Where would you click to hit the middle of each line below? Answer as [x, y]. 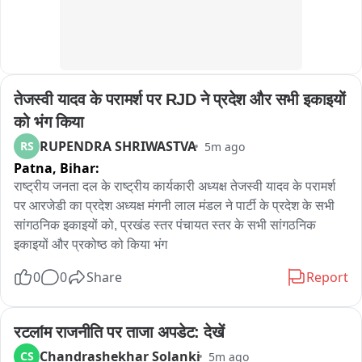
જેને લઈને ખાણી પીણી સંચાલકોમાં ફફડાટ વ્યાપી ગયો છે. [161, 23]
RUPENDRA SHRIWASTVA [118, 146]
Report [327, 277]
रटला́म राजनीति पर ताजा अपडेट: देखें [119, 332]
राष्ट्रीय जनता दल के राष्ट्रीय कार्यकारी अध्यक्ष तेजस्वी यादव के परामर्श [175, 186]
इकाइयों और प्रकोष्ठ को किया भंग [90, 244]
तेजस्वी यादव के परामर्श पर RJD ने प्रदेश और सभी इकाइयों [179, 99]
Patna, [37, 168]
